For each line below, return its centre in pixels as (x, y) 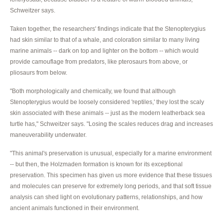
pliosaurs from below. (39, 72)
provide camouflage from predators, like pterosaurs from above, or (99, 61)
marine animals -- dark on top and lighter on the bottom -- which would (104, 51)
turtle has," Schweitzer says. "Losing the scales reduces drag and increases (111, 124)
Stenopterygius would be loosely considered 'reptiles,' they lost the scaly (107, 102)
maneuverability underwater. (48, 135)
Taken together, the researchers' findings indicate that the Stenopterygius (108, 29)
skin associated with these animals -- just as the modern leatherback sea (108, 113)
